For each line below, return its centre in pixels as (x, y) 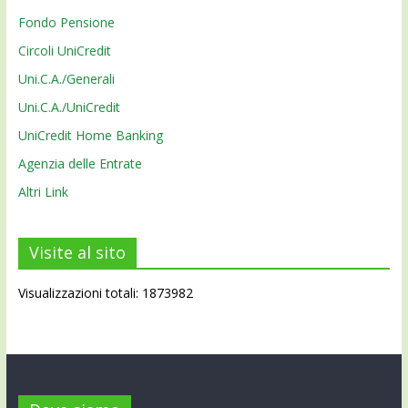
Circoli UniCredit (64, 50)
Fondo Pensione (66, 22)
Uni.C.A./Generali (66, 78)
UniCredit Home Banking (90, 135)
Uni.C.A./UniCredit (69, 107)
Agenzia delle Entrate (80, 163)
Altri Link (43, 191)
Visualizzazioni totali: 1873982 (105, 292)
